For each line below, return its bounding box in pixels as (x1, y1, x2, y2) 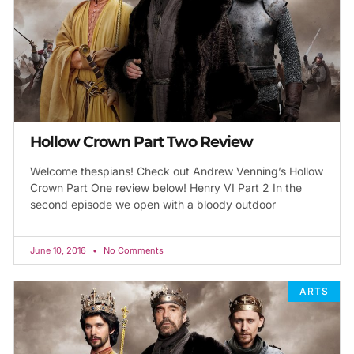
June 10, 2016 (30, 244, 88, 256)
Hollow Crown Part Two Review (30, 132, 253, 151)
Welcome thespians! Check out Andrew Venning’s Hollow (30, 164, 323, 178)
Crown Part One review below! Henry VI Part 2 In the (30, 180, 302, 194)
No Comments (101, 244, 164, 256)
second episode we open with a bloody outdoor (30, 197, 276, 211)
